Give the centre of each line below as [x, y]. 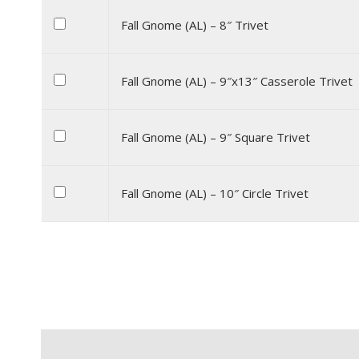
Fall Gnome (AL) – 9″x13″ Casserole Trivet [237, 81]
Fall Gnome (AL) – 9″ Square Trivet [216, 137]
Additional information [196, 345]
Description [76, 345]
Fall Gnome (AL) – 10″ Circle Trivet [215, 193]
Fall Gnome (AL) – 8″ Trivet [195, 25]
